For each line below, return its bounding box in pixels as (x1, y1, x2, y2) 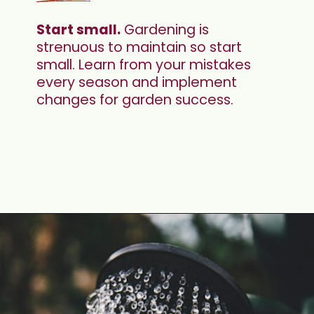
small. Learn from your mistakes (36, 54, 252, 74)
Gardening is (121, 19, 210, 39)
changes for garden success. (36, 89, 234, 109)
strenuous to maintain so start (36, 36, 243, 57)
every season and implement (36, 71, 238, 92)
